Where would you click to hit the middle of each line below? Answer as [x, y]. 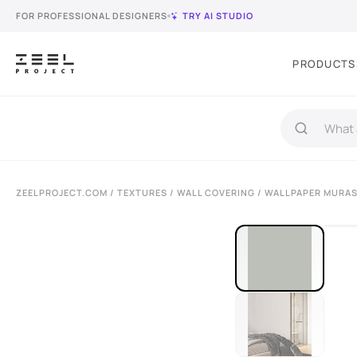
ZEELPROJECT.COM [62, 192]
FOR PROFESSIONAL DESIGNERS [92, 16]
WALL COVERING [216, 192]
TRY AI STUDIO [218, 16]
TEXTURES [142, 192]
